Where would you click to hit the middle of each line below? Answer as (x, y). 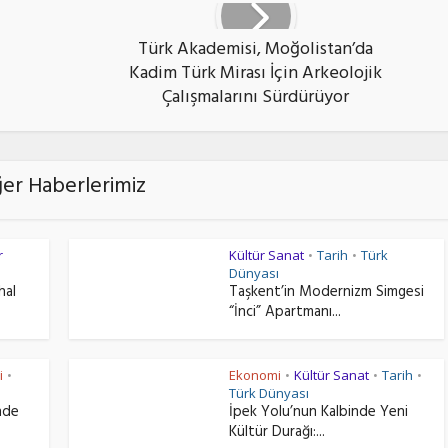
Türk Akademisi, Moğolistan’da (255, 51)
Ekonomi (255, 375)
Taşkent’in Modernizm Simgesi (326, 293)
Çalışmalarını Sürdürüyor (255, 99)
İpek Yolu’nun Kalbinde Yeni (318, 413)
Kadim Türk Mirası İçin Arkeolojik (255, 75)
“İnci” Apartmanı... (285, 313)
